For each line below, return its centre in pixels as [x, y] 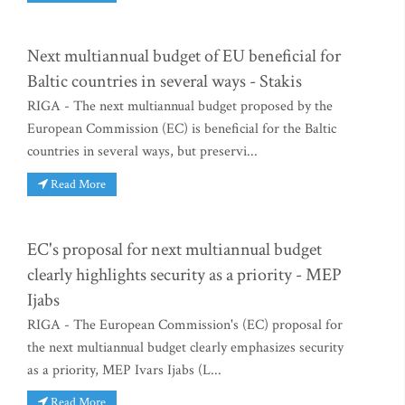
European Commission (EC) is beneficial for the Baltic [182, 129]
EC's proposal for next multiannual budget [174, 249]
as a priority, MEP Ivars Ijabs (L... [124, 370]
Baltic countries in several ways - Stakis [165, 82]
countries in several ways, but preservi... [142, 152]
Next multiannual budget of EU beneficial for [184, 57]
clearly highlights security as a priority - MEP [184, 274]
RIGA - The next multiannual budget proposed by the [180, 107]
